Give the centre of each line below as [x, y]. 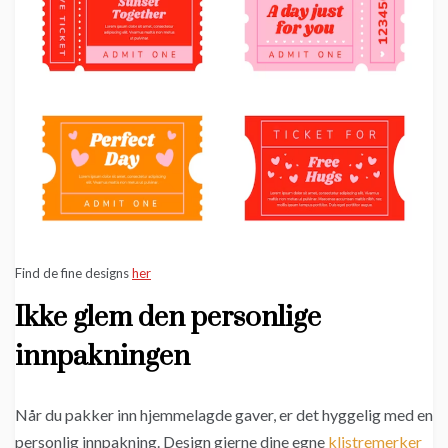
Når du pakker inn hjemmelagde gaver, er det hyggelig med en [224, 414]
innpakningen [102, 356]
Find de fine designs [73, 272]
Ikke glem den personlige [168, 317]
